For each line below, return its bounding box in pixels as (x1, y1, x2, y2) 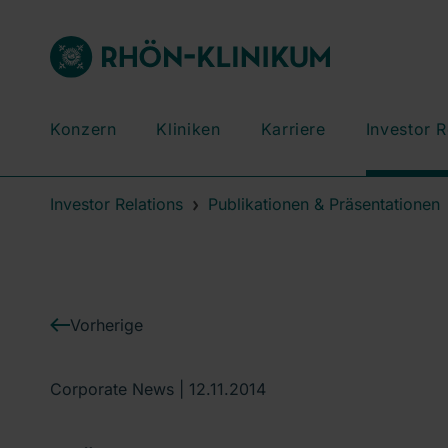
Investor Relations (50, 194, 183, 214)
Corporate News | (50, 378, 189, 399)
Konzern (50, 119, 117, 139)
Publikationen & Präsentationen (208, 194, 440, 214)
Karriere (260, 119, 326, 139)
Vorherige (70, 314, 143, 335)
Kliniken (156, 119, 221, 139)
